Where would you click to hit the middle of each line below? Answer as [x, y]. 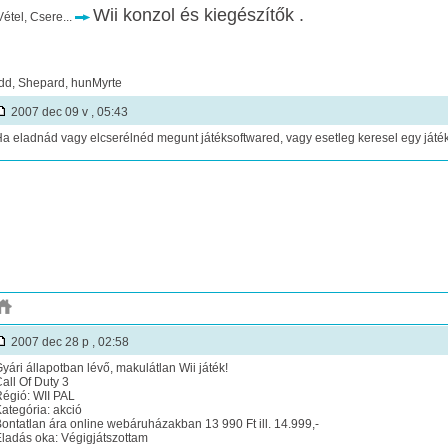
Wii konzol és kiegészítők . [198, 15]
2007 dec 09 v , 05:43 [67, 112]
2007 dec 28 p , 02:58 [68, 342]
